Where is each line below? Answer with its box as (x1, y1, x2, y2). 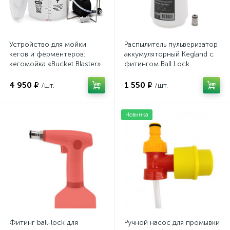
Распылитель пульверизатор (124, 40, 218, 49)
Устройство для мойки (9, 40, 86, 49)
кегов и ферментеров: (9, 50, 85, 59)
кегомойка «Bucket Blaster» (9, 60, 101, 69)
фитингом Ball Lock (124, 60, 189, 69)
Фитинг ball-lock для (9, 218, 78, 227)
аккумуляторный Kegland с (124, 50, 214, 59)
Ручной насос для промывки (124, 218, 220, 227)
